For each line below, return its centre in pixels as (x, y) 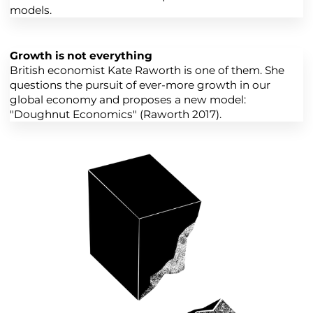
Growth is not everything (81, 55)
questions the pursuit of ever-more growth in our (140, 85)
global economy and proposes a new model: (128, 99)
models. (31, 10)
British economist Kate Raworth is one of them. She (147, 70)
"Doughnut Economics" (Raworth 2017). (116, 114)
